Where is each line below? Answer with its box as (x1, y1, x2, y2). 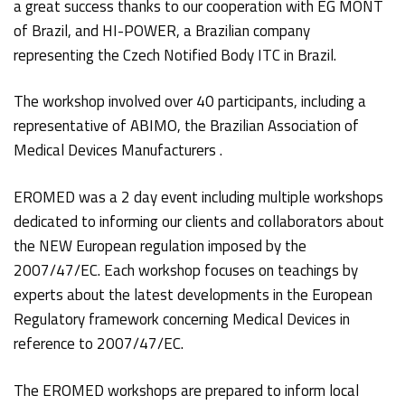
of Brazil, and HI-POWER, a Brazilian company (14, 18, 311, 42)
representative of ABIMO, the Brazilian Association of (14, 114, 360, 138)
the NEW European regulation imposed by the (14, 234, 307, 259)
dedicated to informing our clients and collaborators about (14, 210, 385, 234)
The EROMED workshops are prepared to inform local (14, 378, 360, 402)
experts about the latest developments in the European (14, 283, 373, 307)
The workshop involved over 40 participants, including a (14, 89, 367, 114)
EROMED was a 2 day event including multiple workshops (14, 185, 384, 210)
